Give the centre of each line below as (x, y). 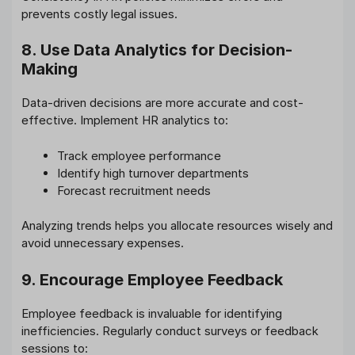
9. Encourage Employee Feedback (152, 279)
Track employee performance (139, 155)
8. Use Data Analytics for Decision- (157, 50)
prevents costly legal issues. (99, 13)
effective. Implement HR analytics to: (125, 120)
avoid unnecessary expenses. (103, 243)
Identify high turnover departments (153, 173)
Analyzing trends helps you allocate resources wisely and (177, 226)
